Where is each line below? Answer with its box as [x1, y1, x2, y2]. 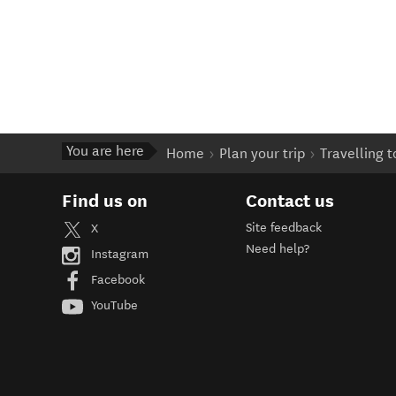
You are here [66, 141, 144, 159]
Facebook [88, 272, 145, 288]
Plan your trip [219, 144, 305, 162]
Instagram [88, 247, 148, 263]
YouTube [88, 298, 138, 314]
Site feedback [245, 219, 322, 235]
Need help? [245, 240, 309, 256]
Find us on [62, 189, 148, 211]
